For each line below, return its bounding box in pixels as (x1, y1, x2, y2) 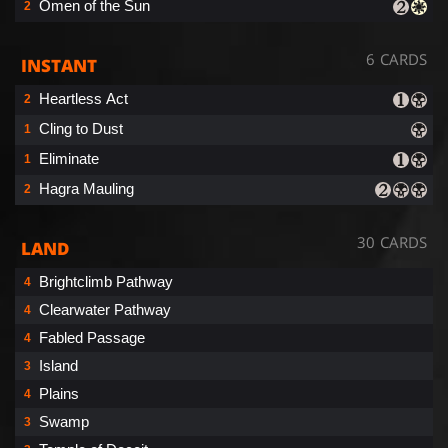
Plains (39, 384, 79, 402)
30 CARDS (357, 231, 427, 252)
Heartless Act (39, 89, 128, 107)
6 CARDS (366, 48, 427, 69)
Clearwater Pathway (39, 300, 171, 318)
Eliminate (39, 149, 99, 167)
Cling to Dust (39, 119, 123, 137)
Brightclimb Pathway (39, 272, 173, 290)
